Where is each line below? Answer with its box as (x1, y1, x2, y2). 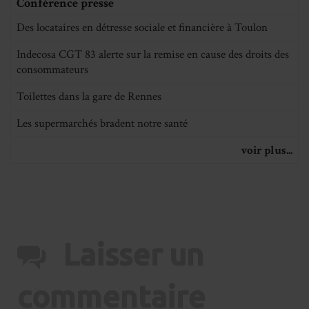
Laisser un (63, 237, 204, 271)
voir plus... (241, 142, 292, 158)
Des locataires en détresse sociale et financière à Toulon (17, 19, 268, 35)
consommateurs (17, 61, 88, 77)
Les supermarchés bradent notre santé (17, 115, 188, 131)
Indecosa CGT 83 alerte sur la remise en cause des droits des (17, 46, 289, 62)
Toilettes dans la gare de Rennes (17, 88, 161, 104)
